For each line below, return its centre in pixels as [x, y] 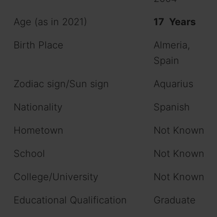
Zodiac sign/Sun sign [61, 84]
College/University [56, 177]
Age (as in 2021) [50, 22]
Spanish [172, 107]
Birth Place [39, 45]
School [29, 154]
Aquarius [173, 84]
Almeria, [172, 45]
